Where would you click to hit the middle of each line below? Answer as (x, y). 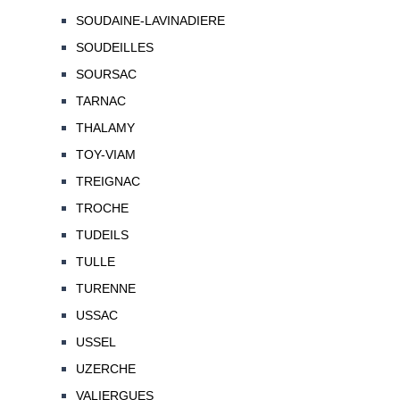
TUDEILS (102, 235)
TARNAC (100, 101)
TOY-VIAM (105, 155)
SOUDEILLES (114, 48)
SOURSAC (106, 75)
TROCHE (102, 208)
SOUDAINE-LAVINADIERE (150, 21)
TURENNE (105, 289)
